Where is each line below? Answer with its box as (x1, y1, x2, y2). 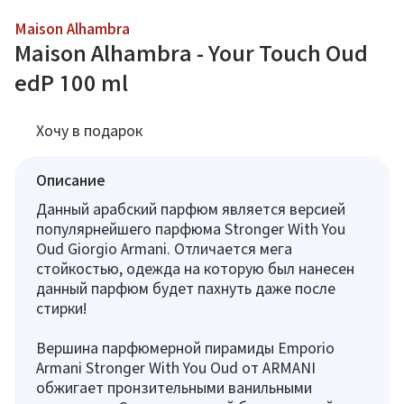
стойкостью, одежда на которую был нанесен (36, 260, 354, 277)
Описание (36, 171, 106, 188)
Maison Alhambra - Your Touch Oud (14, 41, 368, 66)
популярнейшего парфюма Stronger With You (36, 220, 345, 237)
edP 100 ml (14, 70, 128, 96)
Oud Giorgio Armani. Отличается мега (36, 240, 292, 257)
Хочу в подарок (36, 122, 142, 139)
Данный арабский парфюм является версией (36, 200, 345, 217)
